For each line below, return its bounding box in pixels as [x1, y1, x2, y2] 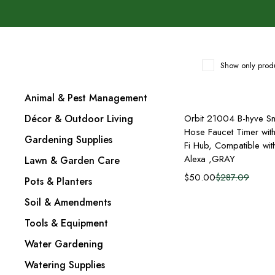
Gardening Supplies [25, 133, 112, 147]
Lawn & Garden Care [25, 153, 120, 168]
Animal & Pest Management [25, 91, 147, 105]
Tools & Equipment [25, 216, 108, 230]
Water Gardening [25, 237, 103, 251]
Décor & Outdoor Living [25, 112, 133, 126]
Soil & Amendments [25, 195, 111, 209]
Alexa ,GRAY [184, 152, 235, 166]
